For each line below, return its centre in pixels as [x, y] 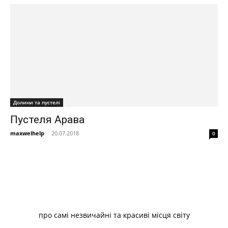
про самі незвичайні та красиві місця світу [114, 215]
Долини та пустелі [37, 102]
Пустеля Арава [47, 119]
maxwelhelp [27, 133]
